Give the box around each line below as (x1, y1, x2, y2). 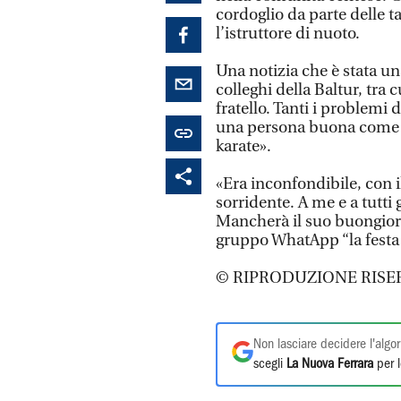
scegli (253, 358, 286, 371)
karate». (216, 137, 271, 156)
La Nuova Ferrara (286, 358, 373, 371)
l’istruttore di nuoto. (216, 24, 360, 43)
